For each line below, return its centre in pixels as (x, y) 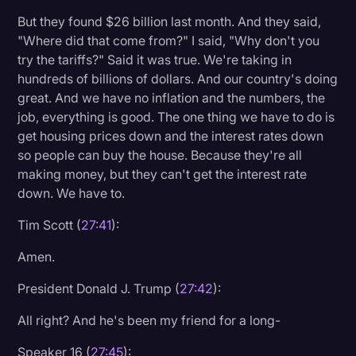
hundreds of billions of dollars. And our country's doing (178, 78)
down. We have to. (72, 193)
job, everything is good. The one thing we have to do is (176, 116)
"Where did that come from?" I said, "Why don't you (169, 40)
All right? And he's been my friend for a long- (149, 320)
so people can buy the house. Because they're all (160, 155)
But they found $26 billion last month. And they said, (170, 21)
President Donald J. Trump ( (99, 288)
